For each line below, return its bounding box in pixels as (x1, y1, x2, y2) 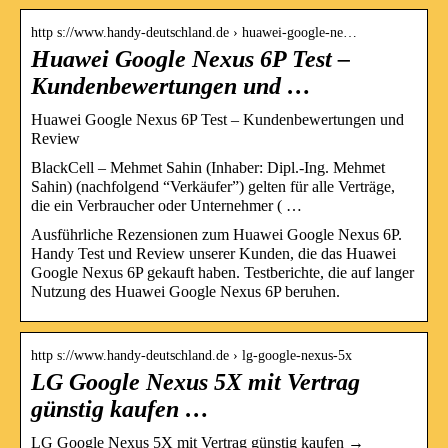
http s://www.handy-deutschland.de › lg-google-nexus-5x (31, 347, 352, 363)
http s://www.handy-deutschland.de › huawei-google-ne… (31, 24, 357, 40)
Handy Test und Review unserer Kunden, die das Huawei (31, 244, 396, 262)
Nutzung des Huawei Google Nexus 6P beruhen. (31, 282, 340, 300)
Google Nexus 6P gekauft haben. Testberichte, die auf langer (31, 263, 414, 281)
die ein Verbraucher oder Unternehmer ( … (31, 196, 302, 214)
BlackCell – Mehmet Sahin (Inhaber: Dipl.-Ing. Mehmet (31, 158, 385, 176)
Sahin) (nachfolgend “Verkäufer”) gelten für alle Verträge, (31, 177, 395, 195)
